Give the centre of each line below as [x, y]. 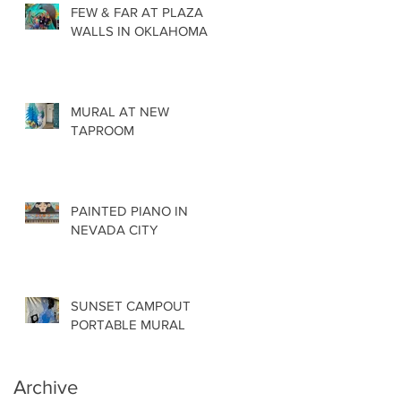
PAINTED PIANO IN [129, 210]
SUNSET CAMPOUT [131, 305]
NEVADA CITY [114, 229]
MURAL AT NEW [120, 111]
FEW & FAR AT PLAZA [137, 12]
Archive [46, 387]
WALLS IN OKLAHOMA [139, 30]
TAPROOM [102, 130]
